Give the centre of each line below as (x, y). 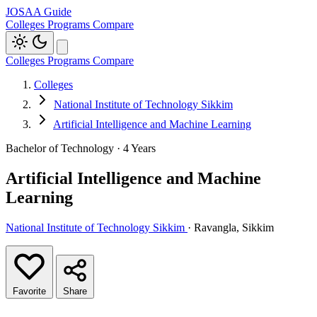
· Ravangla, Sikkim (231, 227)
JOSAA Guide (39, 12)
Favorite (29, 291)
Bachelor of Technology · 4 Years (81, 148)
